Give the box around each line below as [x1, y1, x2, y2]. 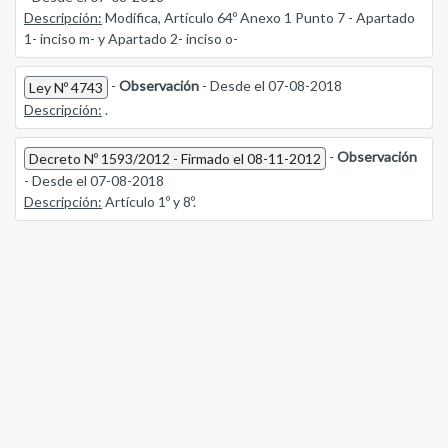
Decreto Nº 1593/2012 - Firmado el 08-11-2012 [29, 150, 321, 168]
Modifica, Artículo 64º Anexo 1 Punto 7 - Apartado [102, 9, 415, 27]
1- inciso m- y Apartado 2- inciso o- [24, 30, 238, 48]
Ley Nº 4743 [29, 79, 103, 97]
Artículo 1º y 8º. [102, 193, 196, 211]
